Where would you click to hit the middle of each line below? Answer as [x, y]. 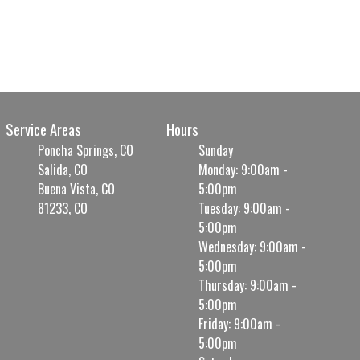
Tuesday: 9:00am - [245, 208]
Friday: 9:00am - [240, 323]
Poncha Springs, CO [85, 150]
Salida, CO [62, 169]
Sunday [216, 150]
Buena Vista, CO [76, 188]
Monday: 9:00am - [243, 169]
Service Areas [43, 129]
